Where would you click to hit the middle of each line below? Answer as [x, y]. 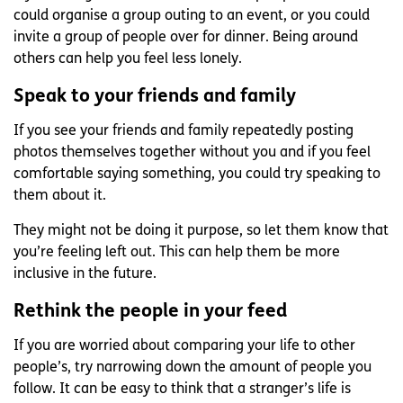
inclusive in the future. [85, 275]
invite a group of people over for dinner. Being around [186, 38]
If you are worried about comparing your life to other [184, 347]
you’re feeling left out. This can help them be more [177, 253]
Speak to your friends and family [155, 97]
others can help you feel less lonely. [128, 60]
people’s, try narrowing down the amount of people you [193, 368]
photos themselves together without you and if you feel [192, 153]
